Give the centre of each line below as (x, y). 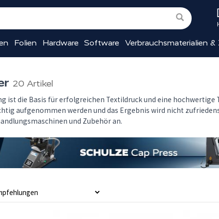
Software (102, 43)
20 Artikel (33, 84)
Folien (26, 43)
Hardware (60, 43)
